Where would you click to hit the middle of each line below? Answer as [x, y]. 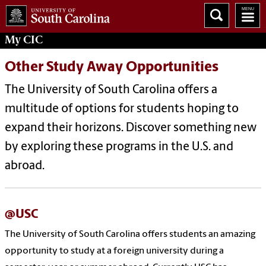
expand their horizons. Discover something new [131, 129]
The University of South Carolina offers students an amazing [130, 235]
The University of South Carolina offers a [111, 91]
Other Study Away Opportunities [112, 68]
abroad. [25, 167]
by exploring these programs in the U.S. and [119, 148]
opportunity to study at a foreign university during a [114, 251]
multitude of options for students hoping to [122, 110]
